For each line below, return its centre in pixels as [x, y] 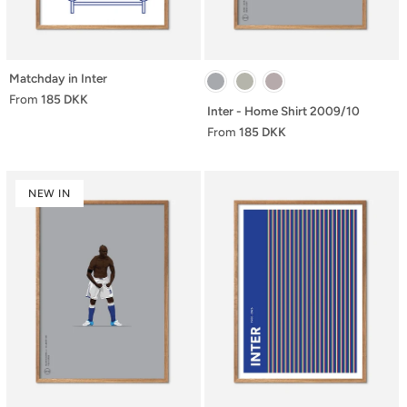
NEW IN [50, 193]
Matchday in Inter [58, 78]
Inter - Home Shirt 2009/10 [283, 110]
